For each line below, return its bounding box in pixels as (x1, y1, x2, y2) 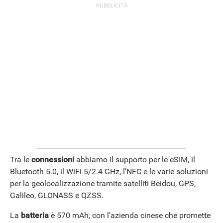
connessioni (31, 154, 74, 164)
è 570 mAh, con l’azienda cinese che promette (49, 210, 211, 220)
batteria (21, 210, 49, 220)
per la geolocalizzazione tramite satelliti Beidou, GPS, (10, 178, 196, 188)
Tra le (10, 154, 31, 164)
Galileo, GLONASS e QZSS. (10, 190, 104, 200)
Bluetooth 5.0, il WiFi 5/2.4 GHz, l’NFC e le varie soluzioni (10, 166, 208, 176)
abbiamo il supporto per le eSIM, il (74, 154, 195, 164)
